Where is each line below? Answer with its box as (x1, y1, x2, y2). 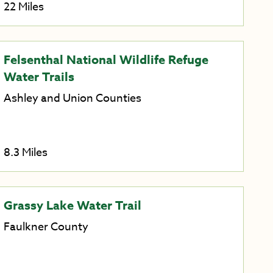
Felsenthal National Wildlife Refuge (3, 51, 208, 68)
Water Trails (3, 68, 74, 85)
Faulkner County (3, 219, 88, 236)
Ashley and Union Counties (3, 90, 141, 107)
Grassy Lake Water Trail (3, 197, 141, 214)
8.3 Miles (3, 144, 48, 161)
